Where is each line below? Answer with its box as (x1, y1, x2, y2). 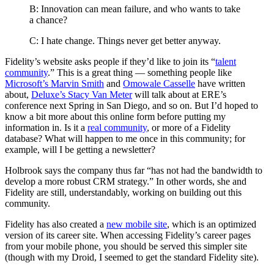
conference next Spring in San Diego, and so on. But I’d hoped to (5, 100, 258, 111)
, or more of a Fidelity (147, 122, 231, 133)
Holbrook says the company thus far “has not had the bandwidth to (5, 165, 262, 176)
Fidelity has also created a (5, 219, 106, 230)
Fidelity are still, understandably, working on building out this (5, 187, 242, 198)
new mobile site (106, 219, 167, 230)
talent (215, 56, 236, 67)
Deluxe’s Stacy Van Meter (31, 89, 132, 100)
